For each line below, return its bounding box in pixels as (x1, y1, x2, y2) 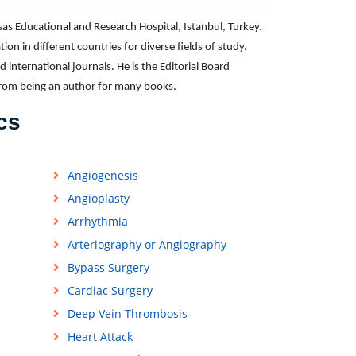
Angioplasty (67, 191, 130, 207)
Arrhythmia (67, 214, 128, 230)
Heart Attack (67, 329, 133, 345)
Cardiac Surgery (67, 283, 153, 299)
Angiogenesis (67, 168, 138, 184)
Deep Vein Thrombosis (67, 306, 188, 322)
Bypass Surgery (67, 260, 149, 276)
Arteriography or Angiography (67, 237, 226, 253)
